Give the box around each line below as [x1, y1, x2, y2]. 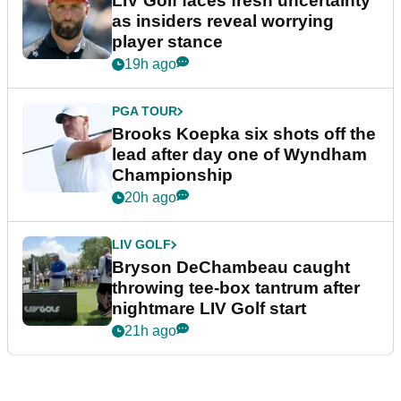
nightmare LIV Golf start [112, 299, 306, 319]
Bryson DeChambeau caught [112, 258, 350, 277]
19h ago [124, 56, 176, 73]
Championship [112, 166, 233, 185]
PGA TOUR [112, 104, 177, 119]
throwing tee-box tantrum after [112, 278, 360, 298]
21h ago [124, 323, 176, 339]
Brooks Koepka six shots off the [112, 124, 376, 144]
